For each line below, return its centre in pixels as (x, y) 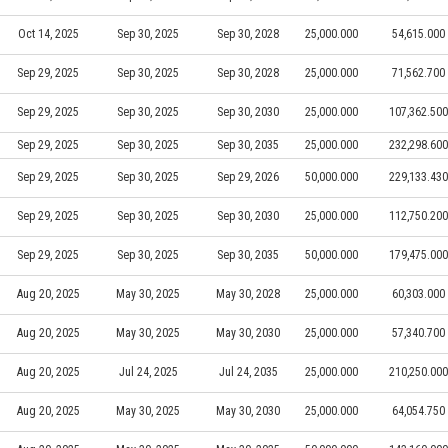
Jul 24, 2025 (148, 371)
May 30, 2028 (248, 293)
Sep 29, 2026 (248, 176)
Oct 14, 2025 (48, 33)
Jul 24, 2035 (248, 371)
